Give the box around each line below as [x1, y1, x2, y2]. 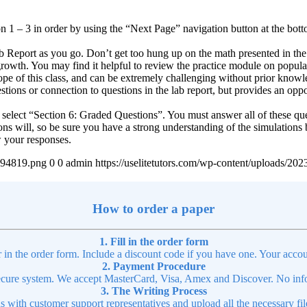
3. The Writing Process [100, 285, 207, 297]
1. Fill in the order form [99, 236, 208, 248]
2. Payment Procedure [101, 260, 206, 273]
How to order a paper [93, 201, 214, 216]
